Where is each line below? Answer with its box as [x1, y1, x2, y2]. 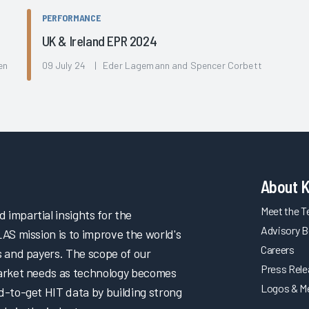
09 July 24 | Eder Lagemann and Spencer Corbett [41, 59, 262, 71]
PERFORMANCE [41, 12, 101, 23]
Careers [260, 242, 295, 256]
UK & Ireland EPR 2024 [41, 32, 157, 49]
